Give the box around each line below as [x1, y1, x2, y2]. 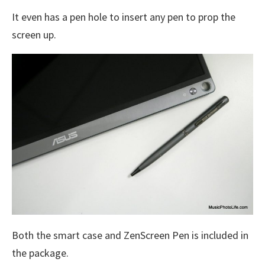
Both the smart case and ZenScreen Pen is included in [12, 228, 248, 242]
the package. [12, 245, 69, 260]
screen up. [12, 28, 56, 42]
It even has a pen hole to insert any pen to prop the [12, 10, 235, 24]
